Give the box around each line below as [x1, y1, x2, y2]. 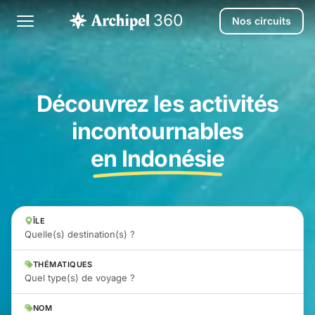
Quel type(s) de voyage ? [25, 272, 135, 283]
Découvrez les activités [37, 90, 278, 117]
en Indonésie [91, 145, 224, 172]
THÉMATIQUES [33, 259, 93, 269]
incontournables [72, 117, 243, 145]
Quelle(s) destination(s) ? [25, 229, 135, 240]
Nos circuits [232, 15, 291, 27]
